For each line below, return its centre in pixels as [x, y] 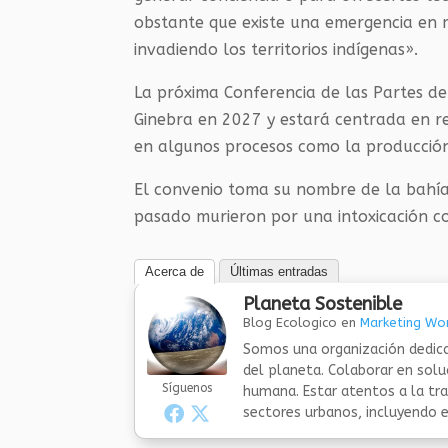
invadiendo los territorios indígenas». [276, 49]
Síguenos [187, 388]
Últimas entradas [279, 271]
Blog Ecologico [290, 322]
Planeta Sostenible [323, 304]
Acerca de [175, 271]
